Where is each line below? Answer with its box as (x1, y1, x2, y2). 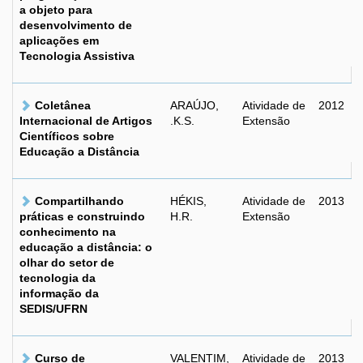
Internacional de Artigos (19, 114, 152, 127)
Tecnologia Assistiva (19, 49, 135, 62)
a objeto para (19, 3, 92, 16)
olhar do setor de (19, 256, 114, 269)
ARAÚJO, (170, 99, 219, 112)
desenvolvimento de (19, 19, 132, 32)
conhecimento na (19, 225, 116, 238)
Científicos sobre (19, 130, 114, 143)
